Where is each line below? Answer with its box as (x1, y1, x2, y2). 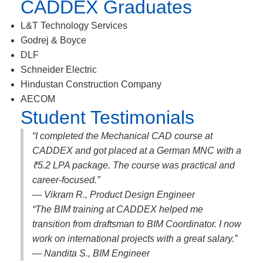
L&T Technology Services (21, 21, 127, 31)
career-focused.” (32, 175, 100, 185)
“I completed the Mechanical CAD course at (32, 131, 213, 141)
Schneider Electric (21, 65, 97, 75)
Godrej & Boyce (21, 35, 86, 45)
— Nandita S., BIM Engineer (32, 248, 150, 258)
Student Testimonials (21, 107, 194, 128)
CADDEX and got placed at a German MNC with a (32, 146, 241, 156)
